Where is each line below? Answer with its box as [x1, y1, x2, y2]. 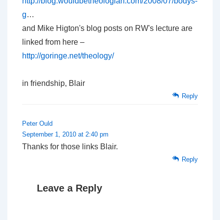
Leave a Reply [37, 183, 102, 193]
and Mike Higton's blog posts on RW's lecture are [22, 24, 192, 32]
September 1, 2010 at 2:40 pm [22, 131, 109, 138]
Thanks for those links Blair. [22, 142, 118, 151]
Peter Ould [22, 120, 53, 127]
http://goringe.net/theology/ [22, 52, 114, 60]
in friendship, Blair [22, 79, 85, 87]
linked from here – [22, 38, 84, 46]
